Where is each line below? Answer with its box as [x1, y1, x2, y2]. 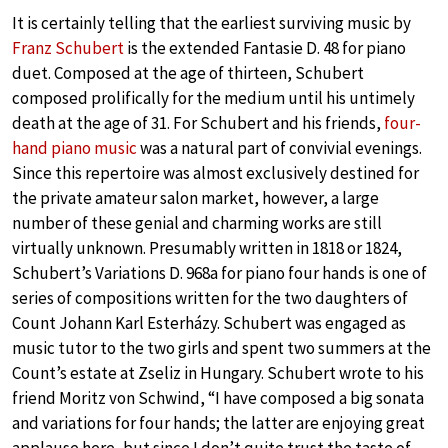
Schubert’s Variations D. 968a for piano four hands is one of [12, 262, 427, 285]
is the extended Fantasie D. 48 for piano [124, 37, 406, 60]
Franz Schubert [12, 37, 124, 60]
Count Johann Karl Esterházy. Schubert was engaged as [12, 312, 406, 335]
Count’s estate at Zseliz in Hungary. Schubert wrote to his [12, 362, 424, 385]
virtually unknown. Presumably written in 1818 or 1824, [12, 237, 402, 260]
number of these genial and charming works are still [12, 212, 382, 235]
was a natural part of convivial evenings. [137, 137, 422, 160]
